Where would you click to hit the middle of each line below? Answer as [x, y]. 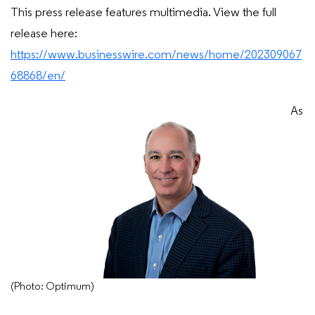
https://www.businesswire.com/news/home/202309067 [156, 55]
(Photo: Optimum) [52, 287]
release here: [44, 34]
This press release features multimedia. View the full [143, 13]
